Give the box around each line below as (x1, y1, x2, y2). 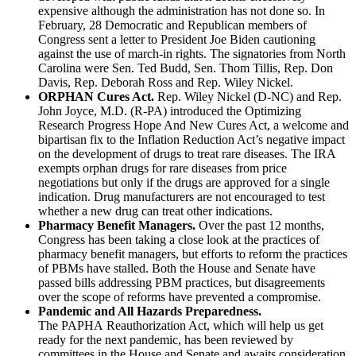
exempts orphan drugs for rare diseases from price (38, 161, 287, 175)
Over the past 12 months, (195, 218, 324, 232)
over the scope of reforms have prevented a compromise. (38, 289, 321, 304)
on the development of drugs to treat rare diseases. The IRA (38, 146, 335, 161)
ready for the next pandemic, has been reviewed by (38, 332, 293, 346)
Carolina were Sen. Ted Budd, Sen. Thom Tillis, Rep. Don (38, 60, 333, 75)
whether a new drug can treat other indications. (38, 203, 273, 218)
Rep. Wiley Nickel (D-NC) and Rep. (154, 89, 342, 103)
